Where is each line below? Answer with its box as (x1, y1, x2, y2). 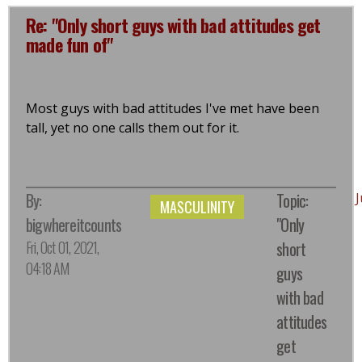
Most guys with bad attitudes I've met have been (26, 99, 319, 117)
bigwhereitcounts (26, 212, 122, 237)
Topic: (276, 187, 309, 213)
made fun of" (26, 31, 113, 57)
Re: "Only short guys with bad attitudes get (26, 11, 321, 38)
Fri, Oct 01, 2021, (26, 236, 99, 258)
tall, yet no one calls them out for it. (26, 118, 242, 137)
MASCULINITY (160, 196, 235, 217)
